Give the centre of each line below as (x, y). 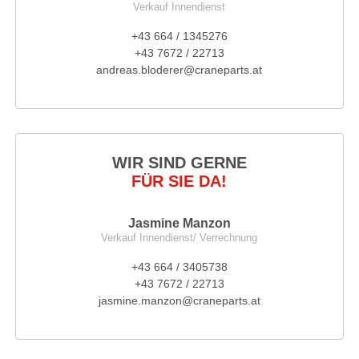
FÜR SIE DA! (179, 181)
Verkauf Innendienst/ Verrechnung (179, 237)
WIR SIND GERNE (179, 162)
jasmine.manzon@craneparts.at (179, 300)
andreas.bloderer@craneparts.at (179, 70)
